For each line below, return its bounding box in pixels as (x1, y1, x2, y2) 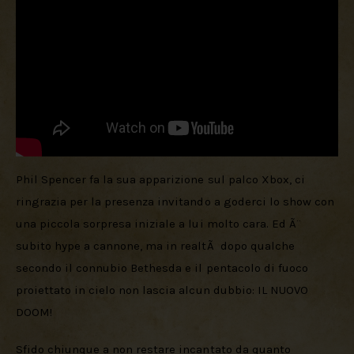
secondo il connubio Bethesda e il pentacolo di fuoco (16, 260, 311, 275)
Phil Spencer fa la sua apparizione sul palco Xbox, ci (16, 171, 308, 186)
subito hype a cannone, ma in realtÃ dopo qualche (16, 238, 298, 253)
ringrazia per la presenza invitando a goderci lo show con (16, 194, 337, 209)
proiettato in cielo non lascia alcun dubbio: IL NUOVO (16, 282, 311, 297)
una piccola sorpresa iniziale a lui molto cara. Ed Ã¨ (16, 216, 304, 231)
